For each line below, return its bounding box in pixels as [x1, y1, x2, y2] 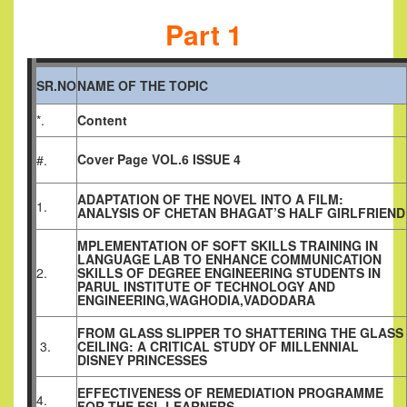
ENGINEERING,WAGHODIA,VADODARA [77, 291, 315, 310]
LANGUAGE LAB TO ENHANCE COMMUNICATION [77, 250, 382, 269]
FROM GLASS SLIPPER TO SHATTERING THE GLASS [77, 323, 403, 342]
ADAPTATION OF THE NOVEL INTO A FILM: [77, 190, 343, 209]
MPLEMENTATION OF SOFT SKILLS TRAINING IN [77, 236, 378, 255]
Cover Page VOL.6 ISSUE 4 [77, 150, 241, 169]
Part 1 [164, 15, 243, 55]
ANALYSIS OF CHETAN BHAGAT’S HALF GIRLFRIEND [77, 203, 405, 223]
